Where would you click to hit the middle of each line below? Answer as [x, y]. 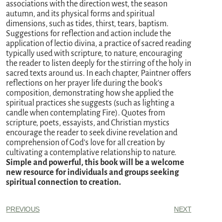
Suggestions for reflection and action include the [89, 33]
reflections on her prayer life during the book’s [84, 83]
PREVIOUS [23, 209]
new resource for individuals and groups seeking [93, 172]
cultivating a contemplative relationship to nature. [91, 152]
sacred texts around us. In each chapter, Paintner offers [99, 73]
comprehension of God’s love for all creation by [86, 142]
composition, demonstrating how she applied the [90, 93]
